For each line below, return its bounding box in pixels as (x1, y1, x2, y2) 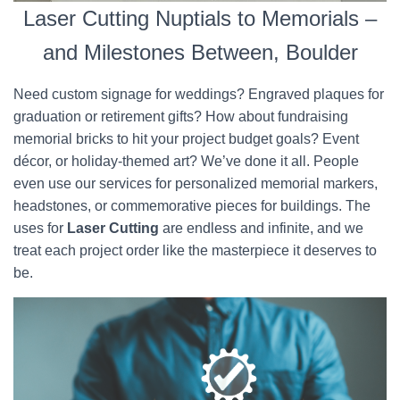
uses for (13, 221, 63, 236)
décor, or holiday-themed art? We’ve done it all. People (13, 154, 359, 169)
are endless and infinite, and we (159, 221, 363, 236)
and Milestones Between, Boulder (42, 40, 358, 64)
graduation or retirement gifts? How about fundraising (13, 109, 348, 124)
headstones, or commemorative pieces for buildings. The (13, 198, 371, 213)
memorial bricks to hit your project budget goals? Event (13, 131, 359, 146)
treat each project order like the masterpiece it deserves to (13, 243, 377, 258)
